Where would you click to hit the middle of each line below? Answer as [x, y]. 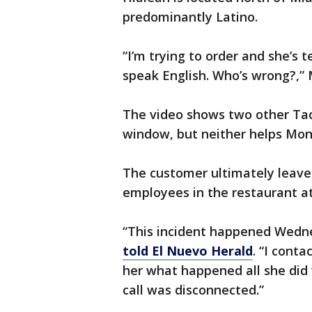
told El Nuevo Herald [188, 251]
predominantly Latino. [190, 17]
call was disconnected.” [193, 290]
